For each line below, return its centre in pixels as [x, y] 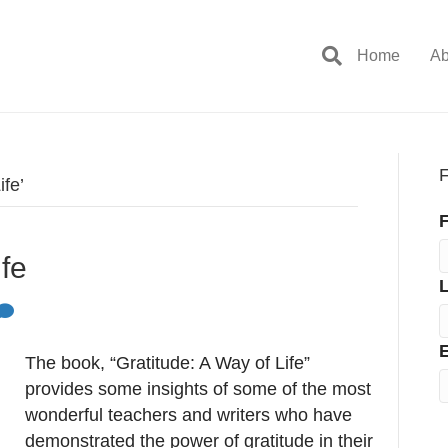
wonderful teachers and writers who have [188, 415]
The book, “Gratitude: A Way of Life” [167, 363]
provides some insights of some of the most [198, 389]
